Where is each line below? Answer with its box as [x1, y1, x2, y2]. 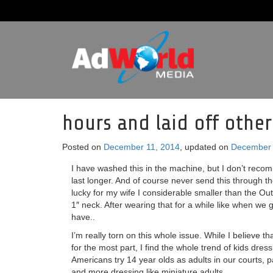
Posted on [62, 142, 104, 152]
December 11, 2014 [104, 142, 180, 152]
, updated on [180, 142, 231, 152]
